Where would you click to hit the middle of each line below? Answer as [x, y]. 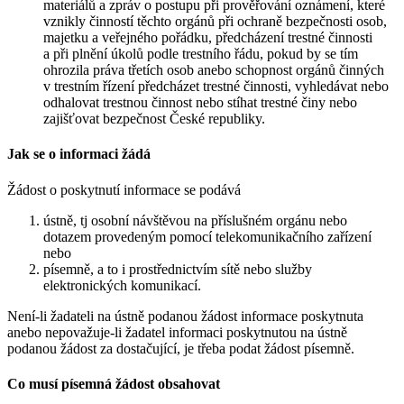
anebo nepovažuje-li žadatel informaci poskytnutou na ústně [177, 332]
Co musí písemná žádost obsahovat [114, 383]
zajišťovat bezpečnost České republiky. [154, 119]
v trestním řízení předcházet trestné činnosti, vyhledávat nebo [216, 87]
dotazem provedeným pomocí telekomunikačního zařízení [207, 236]
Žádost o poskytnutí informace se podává [124, 189]
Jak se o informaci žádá [79, 154]
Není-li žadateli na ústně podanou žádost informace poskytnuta [185, 316]
